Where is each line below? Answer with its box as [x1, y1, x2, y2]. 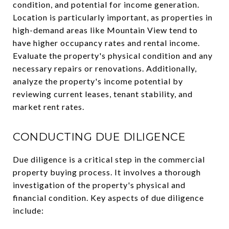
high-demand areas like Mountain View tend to [13, 25, 198, 35]
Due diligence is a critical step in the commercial [13, 154, 205, 164]
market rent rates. [13, 102, 84, 111]
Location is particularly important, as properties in [13, 12, 213, 22]
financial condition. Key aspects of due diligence [13, 193, 204, 202]
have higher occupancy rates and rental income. [13, 38, 200, 48]
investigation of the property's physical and [13, 180, 186, 190]
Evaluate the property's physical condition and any [13, 51, 213, 60]
